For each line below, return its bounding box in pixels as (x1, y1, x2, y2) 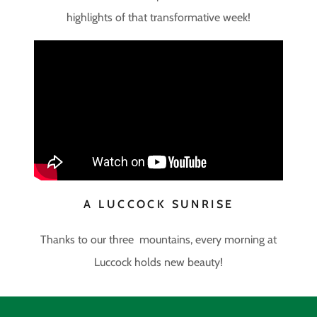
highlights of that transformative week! (67, 10, 250, 24)
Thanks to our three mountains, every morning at (40, 232, 277, 246)
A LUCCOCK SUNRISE (83, 197, 234, 211)
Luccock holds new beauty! (94, 255, 223, 269)
